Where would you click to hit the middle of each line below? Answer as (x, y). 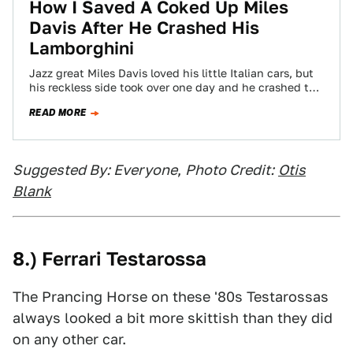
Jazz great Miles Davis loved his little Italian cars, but (171, 73)
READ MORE (58, 113)
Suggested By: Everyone (95, 170)
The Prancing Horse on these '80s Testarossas (171, 297)
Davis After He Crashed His (144, 28)
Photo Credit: (230, 170)
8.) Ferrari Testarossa (110, 259)
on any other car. (69, 339)
